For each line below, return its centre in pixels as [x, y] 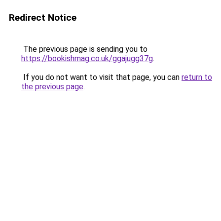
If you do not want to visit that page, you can [101, 77]
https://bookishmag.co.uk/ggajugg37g [87, 58]
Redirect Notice [43, 18]
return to [197, 77]
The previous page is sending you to [84, 49]
